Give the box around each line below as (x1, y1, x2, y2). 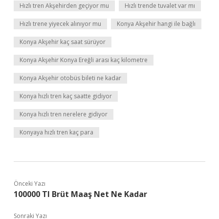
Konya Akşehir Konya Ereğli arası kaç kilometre (20, 56, 148, 64)
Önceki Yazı (14, 179, 45, 188)
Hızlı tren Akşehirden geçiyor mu (20, 1, 109, 10)
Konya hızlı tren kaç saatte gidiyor (20, 92, 112, 100)
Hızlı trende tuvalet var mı (125, 1, 195, 10)
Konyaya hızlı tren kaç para (20, 128, 93, 136)
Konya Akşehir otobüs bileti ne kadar (20, 74, 121, 82)
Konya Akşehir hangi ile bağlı (117, 20, 196, 28)
